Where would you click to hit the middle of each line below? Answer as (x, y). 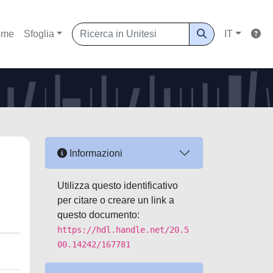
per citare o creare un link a (116, 200)
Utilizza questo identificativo (118, 186)
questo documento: (98, 215)
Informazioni (95, 153)
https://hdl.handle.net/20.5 (123, 230)
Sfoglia (39, 34)
